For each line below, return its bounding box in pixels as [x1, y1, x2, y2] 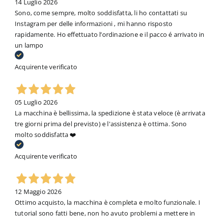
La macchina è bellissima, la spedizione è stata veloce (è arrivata [14, 109, 205, 118]
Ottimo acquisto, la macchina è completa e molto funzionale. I [14, 198, 200, 207]
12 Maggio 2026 [14, 187, 61, 196]
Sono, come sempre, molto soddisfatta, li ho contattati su [14, 8, 188, 18]
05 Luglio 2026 [14, 98, 57, 107]
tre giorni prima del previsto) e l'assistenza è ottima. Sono [14, 119, 187, 129]
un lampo [14, 41, 44, 50]
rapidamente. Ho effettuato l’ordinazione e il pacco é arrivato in [14, 30, 205, 39]
